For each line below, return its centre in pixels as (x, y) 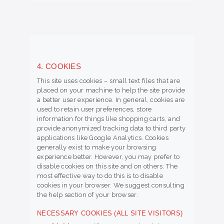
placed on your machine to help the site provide (111, 90)
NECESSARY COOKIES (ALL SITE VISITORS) (110, 213)
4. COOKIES (59, 66)
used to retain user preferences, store (94, 109)
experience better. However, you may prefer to (108, 156)
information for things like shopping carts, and (109, 118)
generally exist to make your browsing (97, 147)
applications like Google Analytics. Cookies (103, 137)
